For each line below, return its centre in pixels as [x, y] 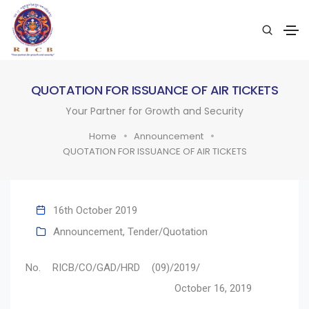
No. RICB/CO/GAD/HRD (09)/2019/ [154, 267]
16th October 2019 [95, 210]
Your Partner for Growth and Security [154, 111]
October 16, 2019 [139, 288]
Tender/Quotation [168, 231]
